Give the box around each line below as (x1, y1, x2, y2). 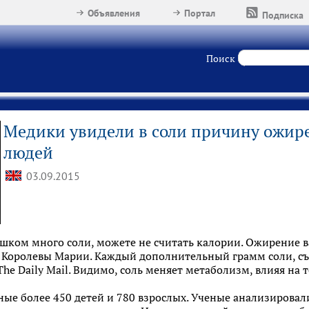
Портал (184, 7, 216, 19)
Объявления (88, 7, 141, 19)
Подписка (262, 9, 304, 21)
